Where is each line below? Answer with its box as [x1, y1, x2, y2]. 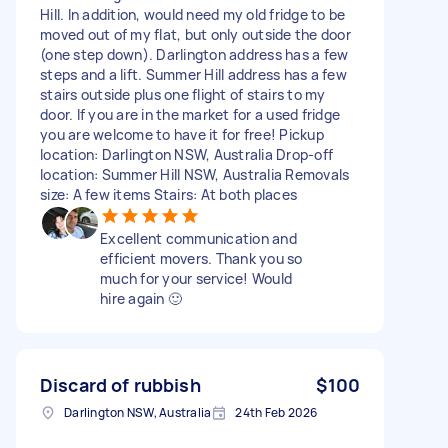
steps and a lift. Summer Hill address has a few [40, 64, 347, 84]
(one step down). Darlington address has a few [40, 44, 349, 64]
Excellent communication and [100, 228, 297, 248]
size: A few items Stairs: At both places [40, 184, 297, 204]
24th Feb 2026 [235, 403, 318, 421]
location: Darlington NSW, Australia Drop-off [40, 144, 333, 164]
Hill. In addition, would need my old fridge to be [40, 4, 346, 24]
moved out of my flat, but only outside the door [40, 24, 351, 44]
